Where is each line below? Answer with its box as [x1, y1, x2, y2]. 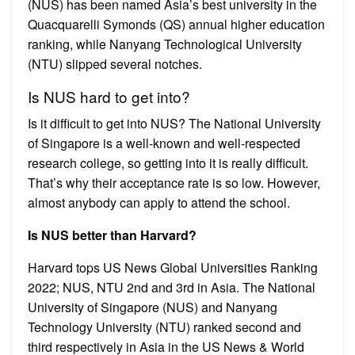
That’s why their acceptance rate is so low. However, [28, 173, 320, 192]
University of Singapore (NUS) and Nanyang [28, 297, 277, 316]
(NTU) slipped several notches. [28, 54, 202, 73]
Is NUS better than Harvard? [28, 225, 197, 244]
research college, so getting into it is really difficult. [28, 153, 308, 172]
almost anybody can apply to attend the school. [28, 193, 290, 212]
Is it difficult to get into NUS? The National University [28, 113, 321, 132]
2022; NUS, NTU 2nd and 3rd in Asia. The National [28, 277, 315, 296]
